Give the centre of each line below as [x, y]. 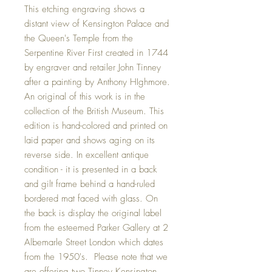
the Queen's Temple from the [79, 38]
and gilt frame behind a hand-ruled [90, 184]
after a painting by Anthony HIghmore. [97, 82]
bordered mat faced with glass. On [91, 198]
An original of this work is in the [85, 96]
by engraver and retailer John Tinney [93, 67]
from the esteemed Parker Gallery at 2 [96, 227]
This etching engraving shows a [84, 9]
